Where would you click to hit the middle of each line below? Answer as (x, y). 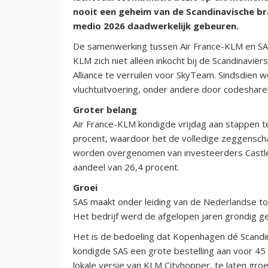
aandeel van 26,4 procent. (126, 167)
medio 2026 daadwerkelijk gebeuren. (156, 25)
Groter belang (105, 109)
